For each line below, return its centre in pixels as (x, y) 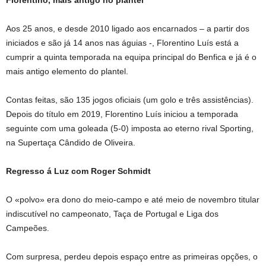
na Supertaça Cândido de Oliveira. (71, 142)
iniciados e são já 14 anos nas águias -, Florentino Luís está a (122, 42)
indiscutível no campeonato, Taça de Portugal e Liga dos (112, 213)
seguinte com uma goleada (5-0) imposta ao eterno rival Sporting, (130, 128)
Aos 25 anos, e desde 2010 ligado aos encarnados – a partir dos (128, 28)
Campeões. (28, 228)
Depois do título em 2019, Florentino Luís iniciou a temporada (122, 114)
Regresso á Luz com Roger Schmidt (78, 171)
